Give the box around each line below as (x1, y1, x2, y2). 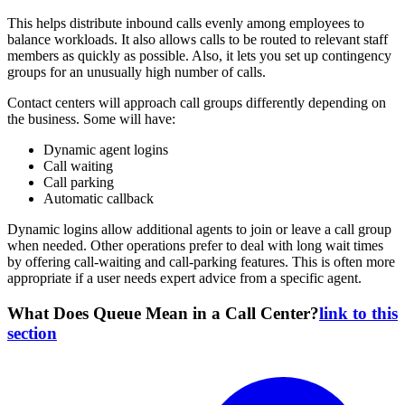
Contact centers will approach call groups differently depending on (7, 94, 386, 110)
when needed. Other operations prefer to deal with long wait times (7, 237, 383, 253)
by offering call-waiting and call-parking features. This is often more (7, 253, 395, 269)
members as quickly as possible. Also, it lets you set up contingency (7, 47, 391, 63)
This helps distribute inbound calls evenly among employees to (7, 14, 364, 31)
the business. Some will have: (7, 110, 175, 127)
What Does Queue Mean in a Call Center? (7, 303, 319, 323)
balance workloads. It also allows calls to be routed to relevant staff (7, 31, 388, 47)
